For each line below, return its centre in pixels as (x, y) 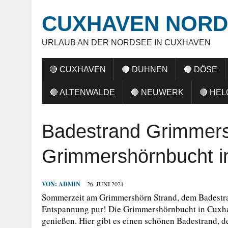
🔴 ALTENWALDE (82, 92)
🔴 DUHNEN (145, 69)
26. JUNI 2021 (105, 184)
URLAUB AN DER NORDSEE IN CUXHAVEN (126, 42)
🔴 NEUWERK (157, 92)
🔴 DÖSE (201, 69)
